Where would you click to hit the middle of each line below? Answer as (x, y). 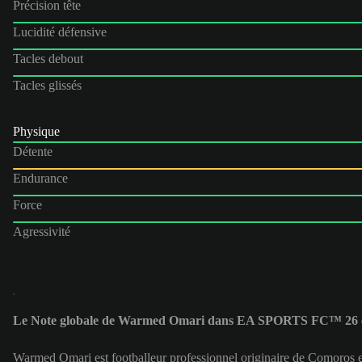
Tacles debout (48, 58)
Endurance (40, 178)
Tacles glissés (47, 85)
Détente (33, 151)
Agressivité (42, 231)
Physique (36, 131)
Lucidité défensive (60, 32)
